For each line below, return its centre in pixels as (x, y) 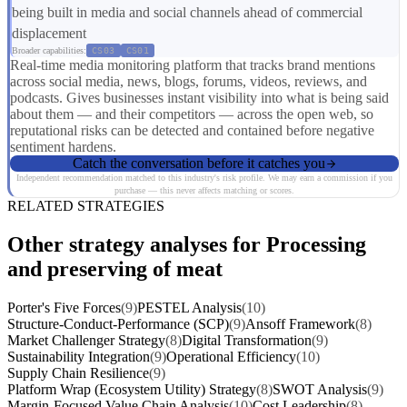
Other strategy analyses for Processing (187, 244)
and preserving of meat (115, 268)
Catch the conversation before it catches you (199, 164)
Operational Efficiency (231, 356)
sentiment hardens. (63, 147)
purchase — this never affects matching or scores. (204, 191)
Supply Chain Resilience (78, 372)
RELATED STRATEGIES (86, 206)
